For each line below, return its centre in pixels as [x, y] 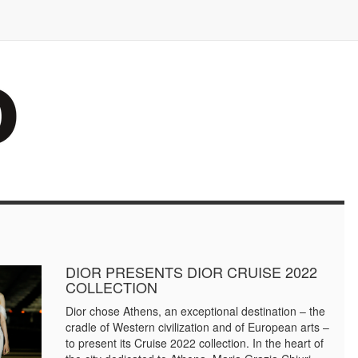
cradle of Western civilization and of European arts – [198, 327]
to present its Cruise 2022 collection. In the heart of [195, 343]
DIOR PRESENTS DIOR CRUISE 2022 [192, 272]
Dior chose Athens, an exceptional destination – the [196, 311]
